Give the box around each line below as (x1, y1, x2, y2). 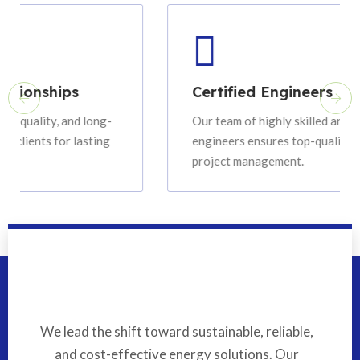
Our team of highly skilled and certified (130, 112, 336, 128)
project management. (130, 153, 243, 168)
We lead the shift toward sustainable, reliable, (39, 322, 313, 340)
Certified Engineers (130, 82, 272, 101)
